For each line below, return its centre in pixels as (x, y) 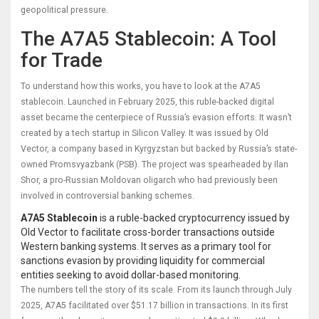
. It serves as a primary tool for (204, 247)
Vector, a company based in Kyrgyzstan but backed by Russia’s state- (159, 149)
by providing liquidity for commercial (183, 261)
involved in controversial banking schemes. (108, 196)
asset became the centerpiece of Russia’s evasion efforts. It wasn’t (156, 118)
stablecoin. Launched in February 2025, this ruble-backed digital (147, 102)
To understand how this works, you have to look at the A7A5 (141, 87)
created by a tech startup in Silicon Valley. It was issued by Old (145, 134)
